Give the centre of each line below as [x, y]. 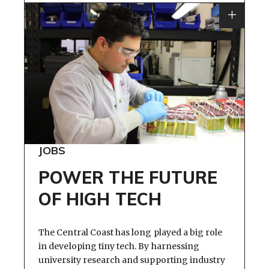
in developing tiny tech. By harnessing [119, 246]
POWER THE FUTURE [128, 178]
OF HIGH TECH [100, 199]
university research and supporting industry [132, 260]
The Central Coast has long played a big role [131, 232]
